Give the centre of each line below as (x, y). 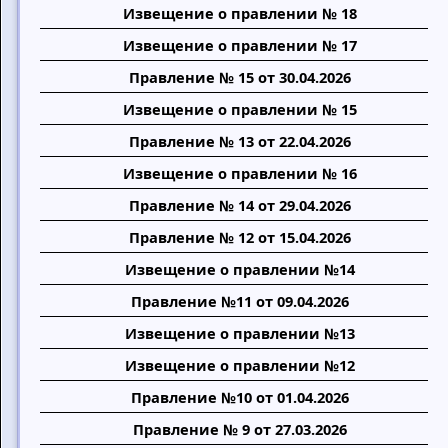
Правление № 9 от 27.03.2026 (240, 429)
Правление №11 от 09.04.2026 (240, 301)
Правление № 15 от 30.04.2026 (240, 77)
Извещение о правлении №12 (240, 365)
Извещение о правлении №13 (240, 333)
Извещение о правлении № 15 (240, 109)
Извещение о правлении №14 (240, 269)
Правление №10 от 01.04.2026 (240, 397)
